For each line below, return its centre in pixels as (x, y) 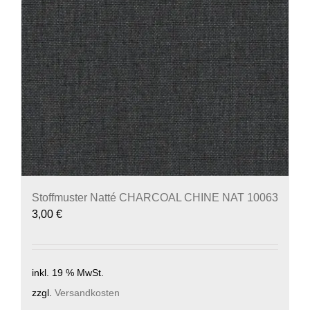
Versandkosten (87, 293)
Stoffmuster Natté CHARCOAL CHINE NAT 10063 (155, 198)
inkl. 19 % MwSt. (68, 273)
